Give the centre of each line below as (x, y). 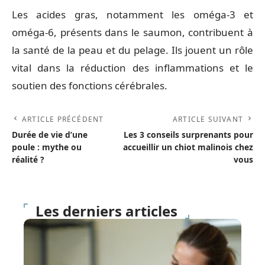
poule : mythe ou (47, 147)
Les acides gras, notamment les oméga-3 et (132, 15)
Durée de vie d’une (50, 135)
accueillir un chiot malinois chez (188, 147)
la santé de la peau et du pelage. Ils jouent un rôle (132, 50)
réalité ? (28, 160)
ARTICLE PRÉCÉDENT (63, 119)
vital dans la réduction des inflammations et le (132, 68)
